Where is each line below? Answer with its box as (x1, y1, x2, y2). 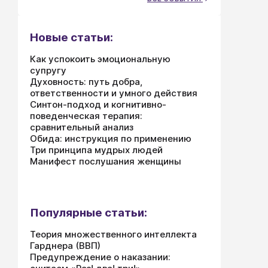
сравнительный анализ (30, 121, 133, 133)
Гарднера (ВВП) (30, 240, 100, 251)
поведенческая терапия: (30, 110, 142, 121)
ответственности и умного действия (30, 87, 197, 99)
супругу (30, 65, 66, 76)
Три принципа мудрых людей (30, 144, 163, 156)
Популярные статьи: (30, 206, 147, 220)
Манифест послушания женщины (30, 156, 181, 167)
